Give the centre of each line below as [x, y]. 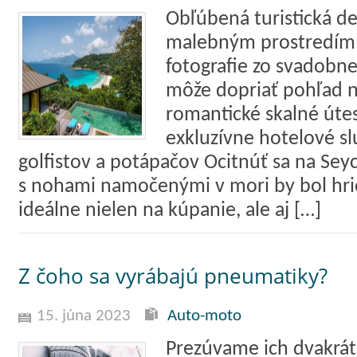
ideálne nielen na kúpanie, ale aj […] [170, 211]
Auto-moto [204, 316]
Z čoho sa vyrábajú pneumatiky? [173, 276]
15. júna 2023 [84, 316]
